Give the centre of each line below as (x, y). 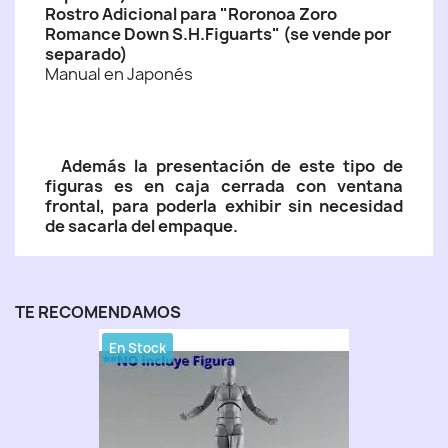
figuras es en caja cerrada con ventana (224, 186)
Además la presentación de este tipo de (231, 166)
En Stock (138, 348)
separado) (86, 54)
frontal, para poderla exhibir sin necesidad (224, 206)
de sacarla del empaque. (141, 226)
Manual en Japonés (119, 74)
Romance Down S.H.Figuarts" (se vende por (218, 34)
